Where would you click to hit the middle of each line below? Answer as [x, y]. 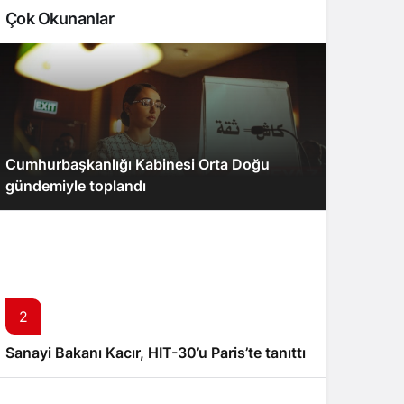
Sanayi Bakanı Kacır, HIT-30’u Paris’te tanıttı [156, 353]
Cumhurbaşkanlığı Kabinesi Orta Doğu [138, 164]
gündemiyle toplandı [76, 186]
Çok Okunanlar [60, 18]
